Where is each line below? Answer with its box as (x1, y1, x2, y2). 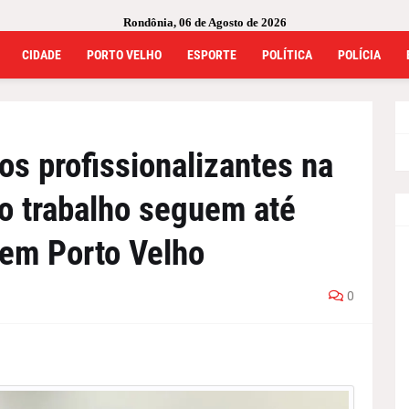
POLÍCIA (337, 47, 381, 62)
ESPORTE (186, 47, 236, 62)
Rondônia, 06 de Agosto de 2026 (122, 16, 287, 29)
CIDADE (21, 47, 61, 62)
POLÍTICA (261, 47, 312, 62)
